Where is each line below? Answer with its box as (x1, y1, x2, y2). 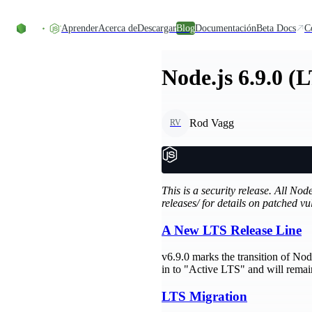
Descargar (137, 22, 176, 33)
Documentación (195, 22, 256, 33)
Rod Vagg (189, 116, 234, 129)
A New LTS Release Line (162, 222, 302, 237)
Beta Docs (256, 22, 296, 33)
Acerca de (98, 22, 137, 33)
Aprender (61, 22, 98, 33)
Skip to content (5, 5, 71, 17)
